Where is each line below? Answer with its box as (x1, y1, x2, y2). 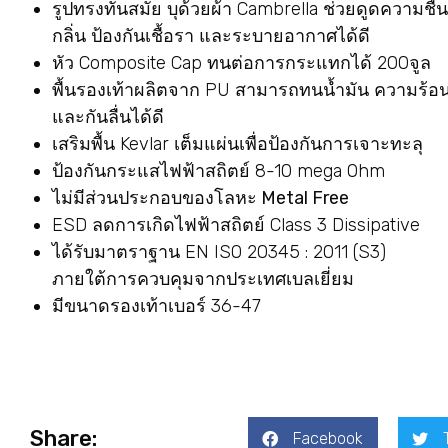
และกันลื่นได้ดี (52, 106, 164, 128)
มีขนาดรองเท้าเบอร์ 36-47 (52, 295, 261, 317)
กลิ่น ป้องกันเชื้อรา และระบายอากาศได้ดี (52, 25, 370, 47)
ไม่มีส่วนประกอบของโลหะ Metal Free (52, 187, 349, 209)
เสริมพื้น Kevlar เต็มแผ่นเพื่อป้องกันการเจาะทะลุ (52, 133, 423, 155)
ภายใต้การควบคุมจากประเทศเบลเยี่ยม (52, 268, 354, 290)
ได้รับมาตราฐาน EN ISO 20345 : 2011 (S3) (52, 241, 386, 263)
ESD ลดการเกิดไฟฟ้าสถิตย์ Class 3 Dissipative (52, 214, 420, 236)
